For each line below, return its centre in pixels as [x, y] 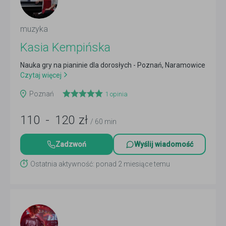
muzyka [34, 29]
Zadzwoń [71, 144]
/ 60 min [103, 122]
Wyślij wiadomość [164, 144]
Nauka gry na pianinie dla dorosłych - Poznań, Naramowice [113, 65]
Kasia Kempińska [65, 47]
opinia [118, 94]
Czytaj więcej [41, 75]
